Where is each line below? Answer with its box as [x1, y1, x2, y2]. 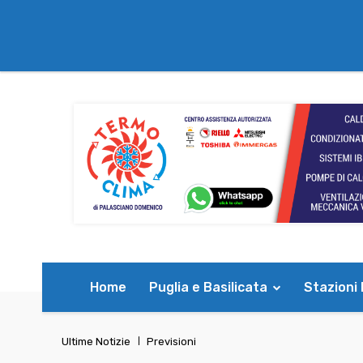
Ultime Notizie [62, 335, 130, 348]
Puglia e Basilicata [149, 279, 267, 295]
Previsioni [147, 335, 196, 348]
